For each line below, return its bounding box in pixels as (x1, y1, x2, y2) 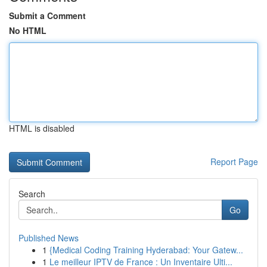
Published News (18, 232, 79, 244)
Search (18, 188, 45, 200)
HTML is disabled (9, 122, 74, 134)
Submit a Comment (9, 10, 86, 21)
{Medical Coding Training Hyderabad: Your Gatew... (49, 244, 243, 256)
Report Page (210, 156, 258, 167)
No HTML (9, 24, 46, 36)
